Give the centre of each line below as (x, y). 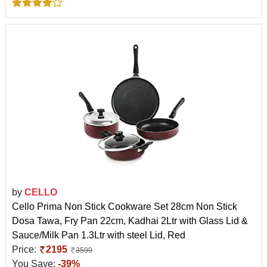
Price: (25, 250)
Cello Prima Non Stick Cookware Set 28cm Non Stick (125, 207)
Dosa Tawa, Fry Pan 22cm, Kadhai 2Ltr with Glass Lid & (130, 221)
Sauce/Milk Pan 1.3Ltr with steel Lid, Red (99, 235)
